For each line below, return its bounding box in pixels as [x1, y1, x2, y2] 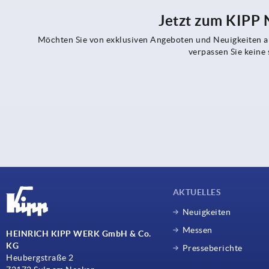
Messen [182, 225, 213, 235]
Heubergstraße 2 [6, 252, 74, 262]
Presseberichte [182, 243, 243, 253]
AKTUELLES [172, 187, 222, 197]
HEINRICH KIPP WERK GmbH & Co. [6, 228, 151, 238]
